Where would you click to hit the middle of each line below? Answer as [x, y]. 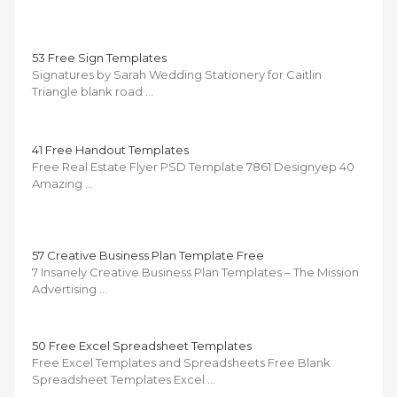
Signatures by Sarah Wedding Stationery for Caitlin [177, 74]
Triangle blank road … [93, 91]
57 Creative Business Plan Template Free [148, 255]
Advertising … [70, 288]
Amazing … [62, 183]
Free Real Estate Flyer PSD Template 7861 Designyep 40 [193, 166]
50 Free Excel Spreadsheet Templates [142, 345]
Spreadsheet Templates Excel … [124, 379]
